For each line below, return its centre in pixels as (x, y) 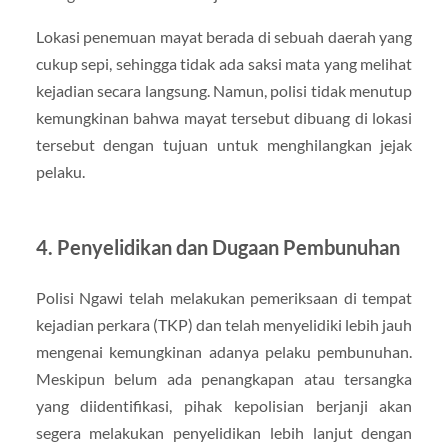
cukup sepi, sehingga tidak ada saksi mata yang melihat (224, 63)
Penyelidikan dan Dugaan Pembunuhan (228, 246)
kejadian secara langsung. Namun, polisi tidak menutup (224, 90)
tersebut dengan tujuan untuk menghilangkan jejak (224, 144)
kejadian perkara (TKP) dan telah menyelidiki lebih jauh (224, 324)
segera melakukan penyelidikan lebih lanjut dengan (224, 432)
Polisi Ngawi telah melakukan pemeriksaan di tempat (224, 297)
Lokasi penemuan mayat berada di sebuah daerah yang (224, 36)
